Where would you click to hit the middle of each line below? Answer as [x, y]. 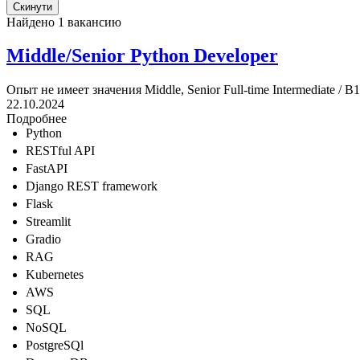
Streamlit [48, 222]
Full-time [246, 90]
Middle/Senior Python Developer [142, 56]
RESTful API [60, 151]
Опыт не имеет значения [74, 90]
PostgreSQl [55, 346]
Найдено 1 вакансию [64, 22]
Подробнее [37, 119]
